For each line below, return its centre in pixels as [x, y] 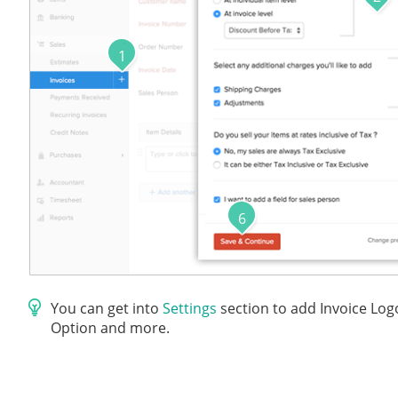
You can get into [107, 309]
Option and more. [111, 328]
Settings [190, 309]
